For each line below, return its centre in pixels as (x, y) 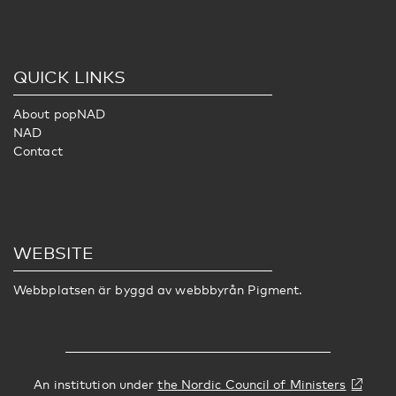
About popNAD (60, 114)
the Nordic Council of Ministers (252, 385)
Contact (38, 151)
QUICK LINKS (70, 77)
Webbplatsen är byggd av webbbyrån (131, 290)
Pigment (274, 290)
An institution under (96, 385)
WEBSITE (53, 253)
